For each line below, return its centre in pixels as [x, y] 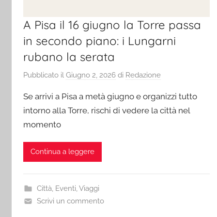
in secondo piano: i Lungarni [100, 41]
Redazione [143, 75]
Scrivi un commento [70, 201]
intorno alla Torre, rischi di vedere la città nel [107, 110]
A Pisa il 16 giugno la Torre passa [112, 25]
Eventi [65, 188]
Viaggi [89, 188]
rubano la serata [69, 57]
